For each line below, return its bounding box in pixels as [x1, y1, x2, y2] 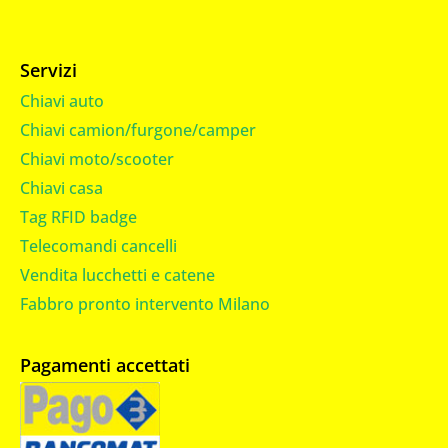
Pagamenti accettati [20, 353, 190, 378]
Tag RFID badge [20, 206, 137, 229]
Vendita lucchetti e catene [20, 264, 215, 287]
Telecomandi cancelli [20, 235, 177, 258]
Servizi [20, 58, 77, 83]
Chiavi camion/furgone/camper [20, 119, 256, 142]
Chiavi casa [20, 177, 103, 200]
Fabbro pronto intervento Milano [20, 293, 270, 316]
